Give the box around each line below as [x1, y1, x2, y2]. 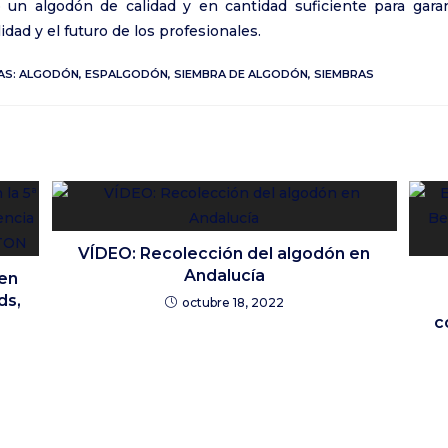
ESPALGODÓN [85, 67, 168, 81]
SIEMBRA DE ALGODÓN [174, 67, 308, 81]
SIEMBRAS [314, 67, 374, 81]
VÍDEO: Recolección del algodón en [78, 244, 370, 263]
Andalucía [183, 266, 265, 285]
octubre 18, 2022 [181, 295, 284, 310]
